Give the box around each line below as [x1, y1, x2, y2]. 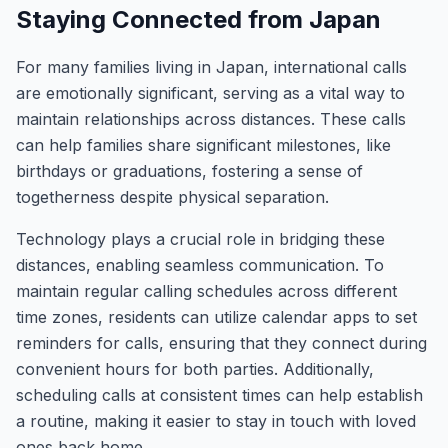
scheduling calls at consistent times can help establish [16, 385, 423, 405]
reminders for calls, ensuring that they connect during [16, 333, 427, 353]
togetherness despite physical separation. [16, 187, 329, 207]
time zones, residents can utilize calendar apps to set [16, 307, 417, 327]
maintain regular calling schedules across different [16, 281, 397, 301]
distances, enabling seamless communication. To [16, 255, 384, 275]
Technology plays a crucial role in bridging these [16, 229, 385, 249]
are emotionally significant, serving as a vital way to [16, 83, 405, 103]
